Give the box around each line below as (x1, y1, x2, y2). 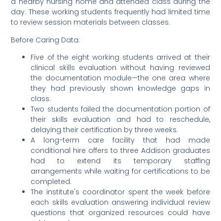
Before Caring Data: (11, 35, 80, 45)
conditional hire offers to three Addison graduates (31, 145, 210, 155)
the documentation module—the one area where (31, 73, 210, 83)
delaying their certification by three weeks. (31, 124, 179, 135)
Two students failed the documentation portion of (31, 104, 210, 114)
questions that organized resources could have (31, 207, 210, 218)
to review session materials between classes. (11, 17, 171, 28)
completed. (31, 176, 72, 186)
